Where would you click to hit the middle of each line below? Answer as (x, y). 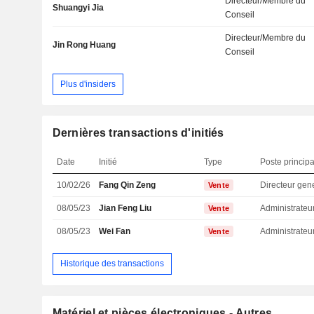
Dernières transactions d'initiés (138, 133)
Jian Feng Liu (125, 209)
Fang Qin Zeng (128, 185)
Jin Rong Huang (84, 45)
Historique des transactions (112, 263)
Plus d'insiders (88, 84)
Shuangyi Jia (78, 8)
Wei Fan (115, 232)
